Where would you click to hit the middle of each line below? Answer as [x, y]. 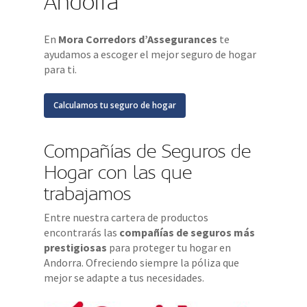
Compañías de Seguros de [148, 151]
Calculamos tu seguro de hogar [115, 105]
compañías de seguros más [187, 232]
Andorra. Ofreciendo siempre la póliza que [142, 262]
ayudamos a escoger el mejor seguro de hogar [150, 54]
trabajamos [88, 194]
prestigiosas [76, 247]
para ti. [62, 69]
